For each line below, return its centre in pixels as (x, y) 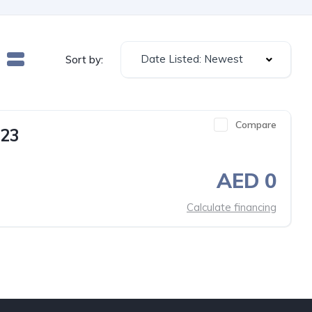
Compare (256, 125)
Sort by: (84, 59)
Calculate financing (232, 207)
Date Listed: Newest (192, 59)
